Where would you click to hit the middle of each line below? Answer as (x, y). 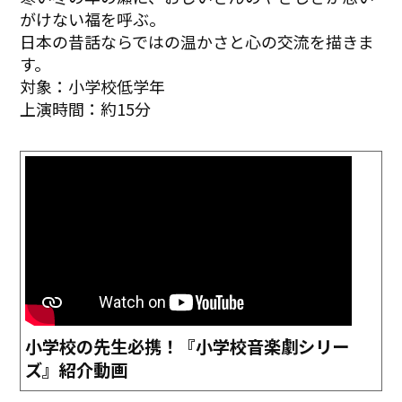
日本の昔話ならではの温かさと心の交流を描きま (197, 41)
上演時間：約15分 (86, 108)
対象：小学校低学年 (93, 86)
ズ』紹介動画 (77, 370)
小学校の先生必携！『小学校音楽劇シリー (188, 347)
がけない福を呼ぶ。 (93, 18)
